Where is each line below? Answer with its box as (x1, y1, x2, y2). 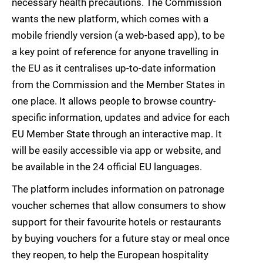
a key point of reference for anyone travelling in (12, 46, 218, 58)
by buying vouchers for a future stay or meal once (12, 232, 230, 245)
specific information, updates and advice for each (12, 112, 230, 124)
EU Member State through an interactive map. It (12, 128, 222, 140)
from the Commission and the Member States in (12, 79, 225, 91)
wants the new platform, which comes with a (12, 13, 208, 25)
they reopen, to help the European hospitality (12, 249, 208, 261)
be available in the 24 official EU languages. (12, 161, 202, 173)
